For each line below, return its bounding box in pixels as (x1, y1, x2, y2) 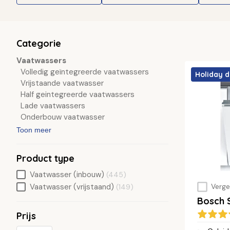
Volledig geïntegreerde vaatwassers (21, 67, 149, 77)
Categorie (16, 37, 61, 49)
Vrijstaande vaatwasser (21, 78, 104, 88)
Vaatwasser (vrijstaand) (30, 182, 114, 193)
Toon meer (16, 126, 51, 135)
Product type (16, 152, 74, 165)
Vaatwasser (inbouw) (30, 169, 104, 180)
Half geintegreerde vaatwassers (21, 89, 135, 100)
